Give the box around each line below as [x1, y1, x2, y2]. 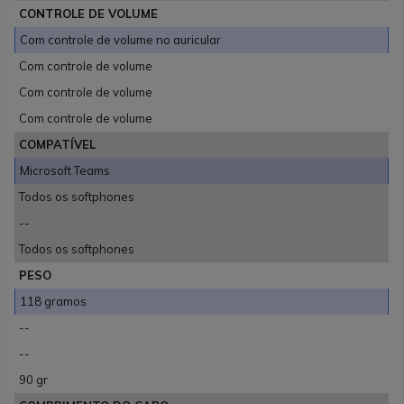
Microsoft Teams [20, 163, 111, 179]
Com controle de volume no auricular [20, 32, 222, 48]
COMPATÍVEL [19, 137, 96, 152]
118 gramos [20, 294, 87, 309]
